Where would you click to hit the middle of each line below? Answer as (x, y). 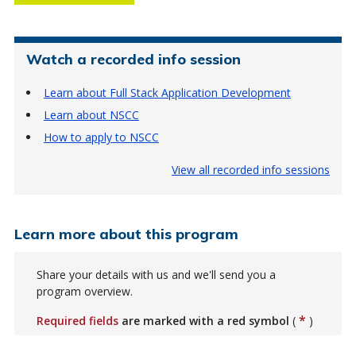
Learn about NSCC (91, 114)
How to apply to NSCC (101, 137)
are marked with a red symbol (205, 320)
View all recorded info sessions (251, 169)
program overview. (84, 291)
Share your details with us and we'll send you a (156, 274)
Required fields (77, 320)
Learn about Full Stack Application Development (167, 92)
